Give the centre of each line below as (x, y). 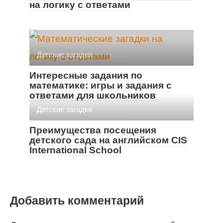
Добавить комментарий (77, 200)
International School (75, 150)
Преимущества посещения (93, 130)
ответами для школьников (93, 95)
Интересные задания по (86, 75)
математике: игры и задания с (101, 85)
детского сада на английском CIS (108, 140)
